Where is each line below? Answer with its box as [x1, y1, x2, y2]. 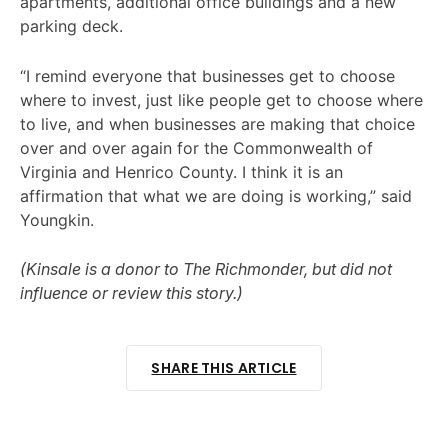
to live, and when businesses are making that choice [20, 113, 415, 134]
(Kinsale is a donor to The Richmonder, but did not [20, 259, 392, 280]
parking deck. [20, 16, 123, 37]
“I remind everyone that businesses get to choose [20, 65, 395, 86]
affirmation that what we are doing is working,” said [20, 185, 412, 206]
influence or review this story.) [20, 283, 243, 304]
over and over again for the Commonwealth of [20, 137, 373, 158]
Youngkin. [20, 209, 94, 230]
